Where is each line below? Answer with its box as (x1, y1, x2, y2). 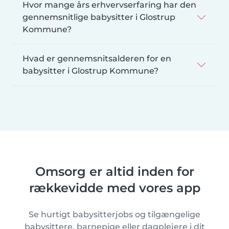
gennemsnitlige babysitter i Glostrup (22, 12, 175, 22)
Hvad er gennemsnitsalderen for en (22, 54, 171, 64)
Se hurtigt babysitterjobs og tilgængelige (29, 210, 200, 220)
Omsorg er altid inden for (35, 164, 194, 179)
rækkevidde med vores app (29, 180, 200, 196)
